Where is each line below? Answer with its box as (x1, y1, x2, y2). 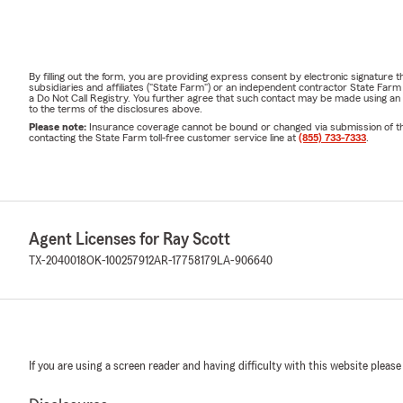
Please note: (29, 121, 89, 132)
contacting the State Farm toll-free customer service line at (29, 131, 299, 143)
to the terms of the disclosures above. (29, 103, 202, 114)
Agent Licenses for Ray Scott (29, 229, 230, 248)
